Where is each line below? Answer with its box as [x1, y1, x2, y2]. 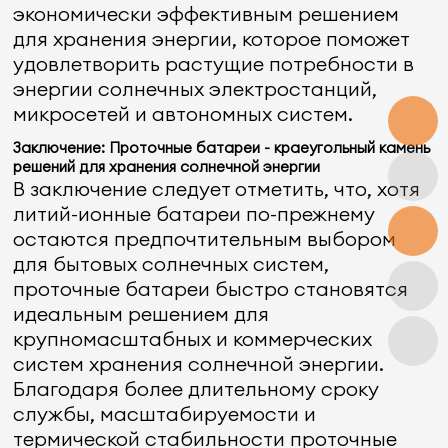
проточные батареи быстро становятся [13, 276, 409, 301]
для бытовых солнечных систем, [13, 251, 330, 276]
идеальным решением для [13, 301, 270, 326]
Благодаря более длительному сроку [13, 376, 380, 401]
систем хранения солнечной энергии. [13, 351, 385, 376]
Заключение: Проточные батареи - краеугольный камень [13, 138, 431, 157]
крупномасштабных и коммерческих [13, 326, 373, 351]
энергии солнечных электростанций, [13, 76, 378, 101]
